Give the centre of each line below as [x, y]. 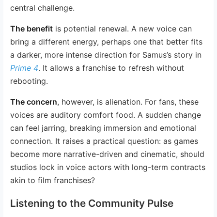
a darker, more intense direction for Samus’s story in [106, 54]
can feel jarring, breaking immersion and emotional [103, 128]
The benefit [32, 28]
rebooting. [29, 81]
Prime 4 [24, 68]
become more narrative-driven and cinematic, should [108, 154]
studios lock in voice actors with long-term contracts [108, 167]
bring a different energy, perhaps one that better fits [107, 41]
